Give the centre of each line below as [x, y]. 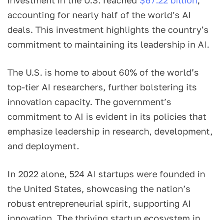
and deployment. [46, 146]
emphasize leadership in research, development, [110, 131]
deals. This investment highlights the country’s [108, 29]
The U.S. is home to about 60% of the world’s [103, 72]
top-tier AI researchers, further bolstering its [102, 87]
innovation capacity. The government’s [89, 101]
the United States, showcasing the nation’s [99, 188]
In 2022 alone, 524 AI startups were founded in [106, 174]
